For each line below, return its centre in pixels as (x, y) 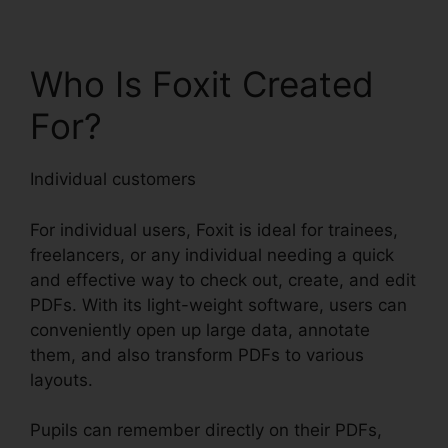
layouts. (61, 379)
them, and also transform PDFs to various (197, 354)
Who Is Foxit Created (202, 84)
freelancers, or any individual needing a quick (212, 254)
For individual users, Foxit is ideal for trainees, (214, 229)
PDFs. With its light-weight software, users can (218, 304)
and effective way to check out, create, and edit (223, 279)
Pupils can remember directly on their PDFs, (206, 430)
